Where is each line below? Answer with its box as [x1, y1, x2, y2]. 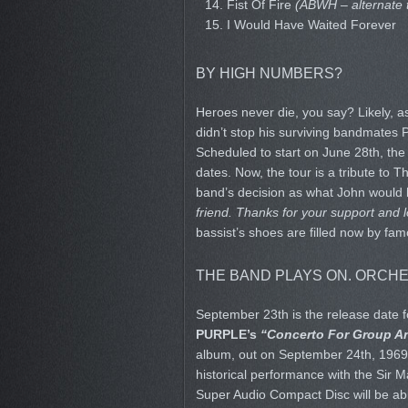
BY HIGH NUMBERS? [195, 65, 342, 81]
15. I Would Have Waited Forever [204, 17, 396, 32]
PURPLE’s [195, 327, 260, 342]
